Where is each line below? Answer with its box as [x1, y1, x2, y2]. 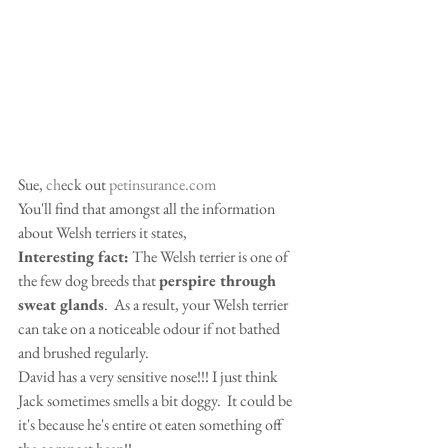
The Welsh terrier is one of [129, 246, 291, 268]
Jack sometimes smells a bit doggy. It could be [18, 390, 295, 412]
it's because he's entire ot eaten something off [18, 414, 285, 436]
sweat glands [18, 294, 104, 316]
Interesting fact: [18, 246, 129, 268]
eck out [61, 174, 109, 196]
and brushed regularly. [18, 342, 158, 364]
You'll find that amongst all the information [18, 198, 278, 220]
